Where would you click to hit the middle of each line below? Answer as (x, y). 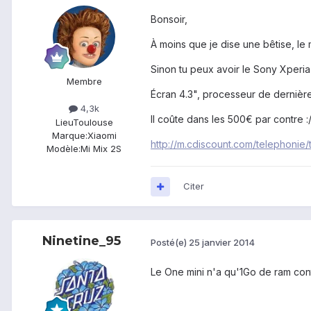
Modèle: (64, 148)
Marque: (69, 135)
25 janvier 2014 (222, 242)
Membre (84, 82)
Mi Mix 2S (101, 148)
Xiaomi (102, 135)
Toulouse (93, 122)
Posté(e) (170, 242)
